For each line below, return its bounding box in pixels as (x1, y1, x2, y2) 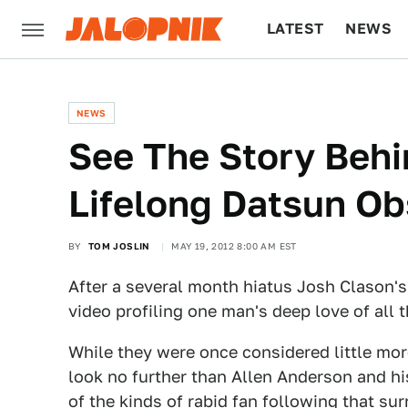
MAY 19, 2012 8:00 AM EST (171, 240, 297, 251)
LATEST (267, 20, 324, 37)
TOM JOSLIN (87, 240, 150, 251)
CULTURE (267, 78, 337, 96)
